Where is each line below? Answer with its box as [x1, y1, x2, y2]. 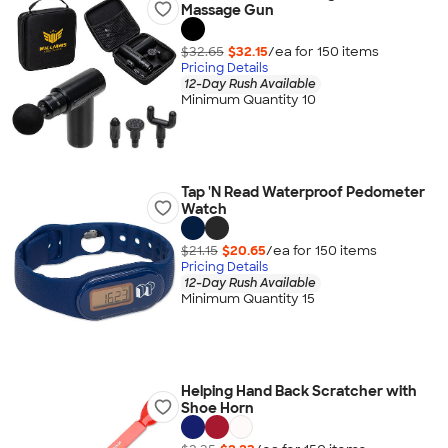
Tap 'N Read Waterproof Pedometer [180, 183, 425, 201]
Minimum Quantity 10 [180, 91, 316, 109]
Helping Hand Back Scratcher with [180, 382, 417, 400]
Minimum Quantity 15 [180, 290, 315, 308]
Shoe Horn [180, 399, 254, 417]
